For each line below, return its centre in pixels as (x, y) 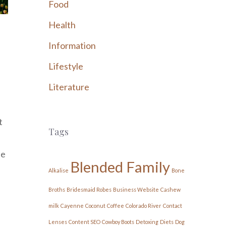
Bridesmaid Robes (89, 189)
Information (72, 45)
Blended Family (120, 167)
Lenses (58, 222)
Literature (69, 87)
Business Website (136, 189)
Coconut (95, 206)
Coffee (116, 206)
